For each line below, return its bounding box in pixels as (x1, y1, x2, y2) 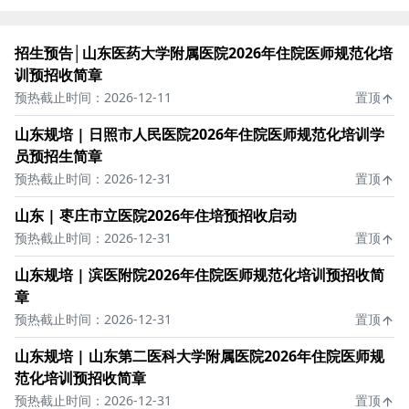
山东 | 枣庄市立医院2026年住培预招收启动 (15, 205, 297, 225)
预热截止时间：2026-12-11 (15, 89, 172, 106)
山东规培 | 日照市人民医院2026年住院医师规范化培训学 (15, 124, 384, 144)
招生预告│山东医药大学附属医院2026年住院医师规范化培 (15, 43, 393, 63)
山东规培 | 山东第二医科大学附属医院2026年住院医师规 (15, 346, 384, 366)
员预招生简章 (15, 146, 102, 166)
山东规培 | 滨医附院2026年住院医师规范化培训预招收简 (15, 265, 384, 285)
